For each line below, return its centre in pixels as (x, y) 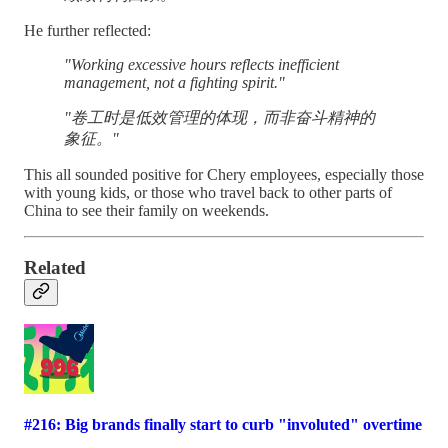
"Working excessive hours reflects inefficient (201, 64)
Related (55, 267)
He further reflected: (87, 30)
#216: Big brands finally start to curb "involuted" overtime (223, 424)
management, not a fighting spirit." (174, 82)
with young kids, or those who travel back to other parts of (208, 192)
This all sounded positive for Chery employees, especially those (224, 174)
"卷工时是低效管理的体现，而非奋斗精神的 (219, 117)
